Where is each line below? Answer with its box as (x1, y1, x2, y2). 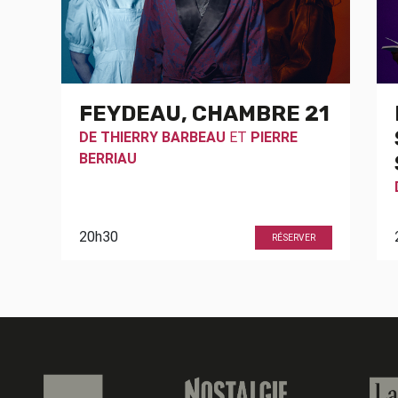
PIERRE (251, 127, 298, 146)
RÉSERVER (271, 232, 315, 244)
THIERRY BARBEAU (100, 127, 226, 146)
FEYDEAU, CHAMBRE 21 (79, 100, 330, 126)
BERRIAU (79, 148, 137, 167)
